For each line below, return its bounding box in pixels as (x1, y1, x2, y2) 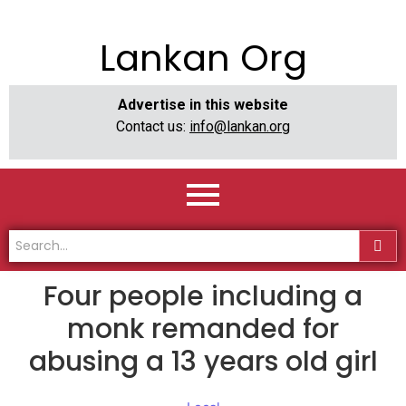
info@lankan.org (189, 118, 290, 135)
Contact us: (116, 118, 189, 135)
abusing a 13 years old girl (28, 343, 378, 382)
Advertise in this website (118, 96, 288, 113)
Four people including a (43, 277, 362, 316)
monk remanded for (67, 310, 339, 349)
